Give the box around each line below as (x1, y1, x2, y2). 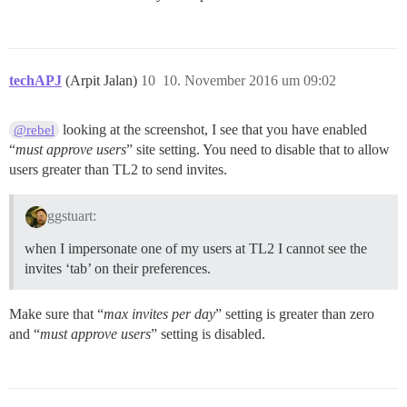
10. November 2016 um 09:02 (163, 73, 336, 89)
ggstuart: (46, 208, 96, 224)
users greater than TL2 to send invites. (9, 162, 227, 178)
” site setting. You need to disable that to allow (126, 142, 390, 158)
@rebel (14, 123, 55, 138)
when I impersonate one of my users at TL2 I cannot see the (25, 241, 367, 257)
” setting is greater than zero (215, 306, 374, 323)
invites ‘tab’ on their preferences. (25, 261, 211, 277)
